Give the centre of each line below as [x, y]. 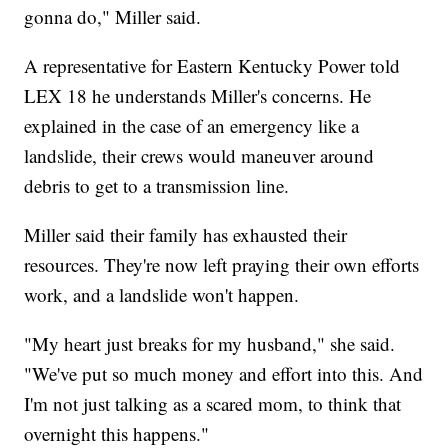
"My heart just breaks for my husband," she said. [210, 343]
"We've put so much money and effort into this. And [224, 373]
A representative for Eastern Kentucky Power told [212, 65]
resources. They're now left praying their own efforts [222, 264]
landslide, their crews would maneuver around [199, 155]
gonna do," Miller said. [113, 16]
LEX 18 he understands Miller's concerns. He [198, 95]
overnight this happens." [117, 433]
